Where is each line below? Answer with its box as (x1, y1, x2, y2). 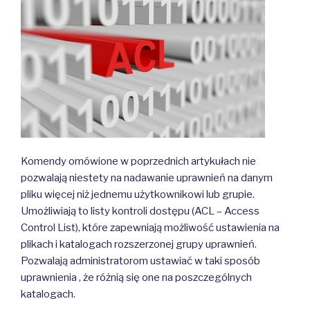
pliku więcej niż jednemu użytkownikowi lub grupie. (21, 188, 255, 201)
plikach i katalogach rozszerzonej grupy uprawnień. (21, 237, 257, 250)
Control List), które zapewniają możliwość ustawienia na (21, 221, 280, 234)
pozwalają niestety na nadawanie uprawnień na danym (21, 171, 273, 184)
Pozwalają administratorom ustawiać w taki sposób (21, 254, 260, 267)
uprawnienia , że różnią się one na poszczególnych (21, 271, 252, 284)
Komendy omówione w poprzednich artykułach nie (21, 154, 256, 167)
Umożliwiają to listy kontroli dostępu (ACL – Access (21, 204, 259, 217)
